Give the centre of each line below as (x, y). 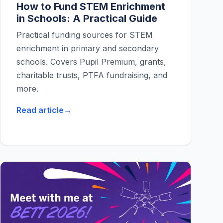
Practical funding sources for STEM (85, 35)
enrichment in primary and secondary (88, 49)
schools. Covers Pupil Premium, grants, (91, 62)
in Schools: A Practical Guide (87, 19)
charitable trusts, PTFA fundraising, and (92, 75)
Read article (40, 110)
